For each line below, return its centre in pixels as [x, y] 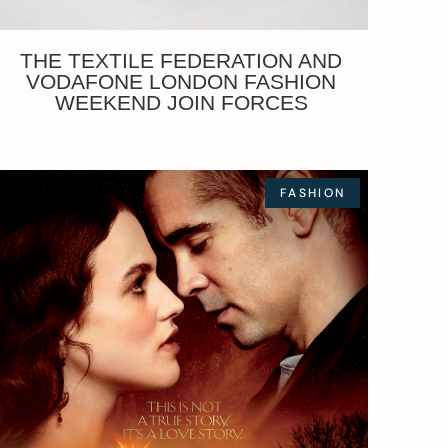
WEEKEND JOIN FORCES [181, 102]
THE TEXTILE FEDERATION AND [181, 60]
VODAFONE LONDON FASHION [181, 81]
